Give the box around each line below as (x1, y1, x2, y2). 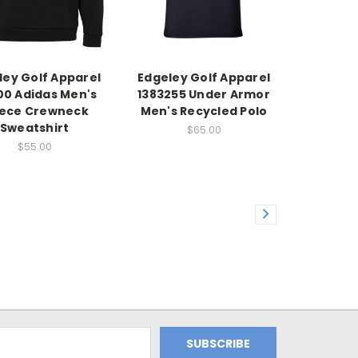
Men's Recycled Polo (140, 103, 268, 120)
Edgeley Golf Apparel (137, 70, 270, 86)
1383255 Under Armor (137, 86, 270, 103)
